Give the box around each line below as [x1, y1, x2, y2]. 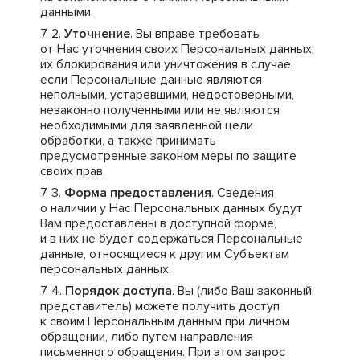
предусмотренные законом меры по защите [40, 148, 297, 164]
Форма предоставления [64, 185, 211, 201]
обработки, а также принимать [40, 133, 216, 149]
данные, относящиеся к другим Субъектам [40, 246, 289, 262]
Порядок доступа [65, 283, 172, 299]
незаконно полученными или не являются [40, 102, 280, 118]
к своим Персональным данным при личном [40, 313, 290, 329]
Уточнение [64, 26, 130, 42]
